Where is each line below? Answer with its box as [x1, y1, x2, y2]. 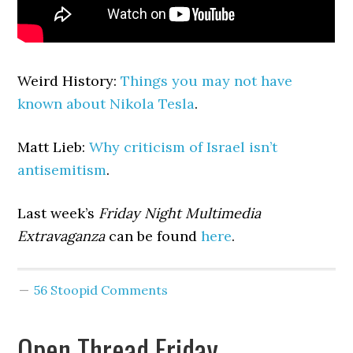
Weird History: [17, 72, 121, 90]
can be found [105, 227, 202, 245]
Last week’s [17, 204, 99, 222]
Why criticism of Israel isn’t [89, 138, 278, 156]
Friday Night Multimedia [98, 204, 262, 222]
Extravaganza [17, 227, 106, 245]
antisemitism [17, 161, 107, 179]
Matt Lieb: [17, 138, 90, 156]
